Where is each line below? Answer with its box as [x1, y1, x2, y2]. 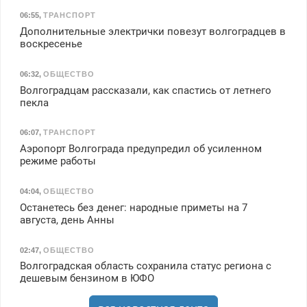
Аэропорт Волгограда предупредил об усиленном [19, 143, 262, 156]
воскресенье [19, 38, 82, 51]
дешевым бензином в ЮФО [19, 272, 154, 285]
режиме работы [19, 155, 96, 168]
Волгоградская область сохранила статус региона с [19, 260, 271, 273]
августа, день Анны [19, 213, 114, 226]
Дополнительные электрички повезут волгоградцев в [19, 25, 286, 38]
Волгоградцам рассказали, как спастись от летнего [19, 84, 271, 97]
